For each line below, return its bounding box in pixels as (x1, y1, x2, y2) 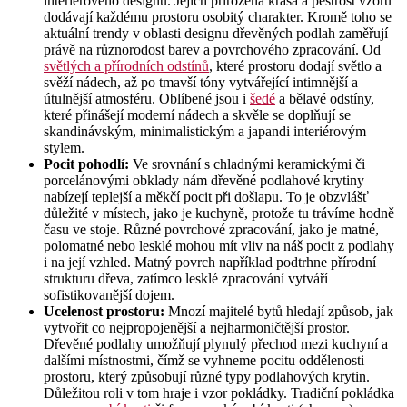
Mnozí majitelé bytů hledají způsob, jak (164, 303, 393, 319)
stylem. (44, 139, 84, 155)
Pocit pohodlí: (44, 155, 129, 172)
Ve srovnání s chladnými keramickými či (129, 155, 365, 172)
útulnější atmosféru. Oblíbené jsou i (44, 90, 250, 106)
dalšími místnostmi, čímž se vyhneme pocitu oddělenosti (44, 352, 364, 368)
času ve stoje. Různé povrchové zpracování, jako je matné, (44, 221, 379, 237)
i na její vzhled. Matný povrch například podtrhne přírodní (44, 253, 376, 270)
